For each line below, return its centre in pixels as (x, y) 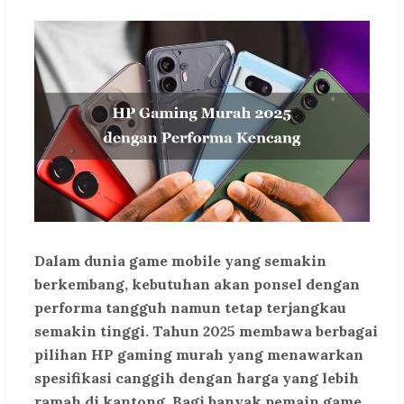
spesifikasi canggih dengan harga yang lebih (197, 378)
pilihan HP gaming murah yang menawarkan (199, 355)
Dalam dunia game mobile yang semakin (180, 261)
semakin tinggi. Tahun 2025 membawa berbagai (206, 331)
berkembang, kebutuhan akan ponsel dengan (197, 285)
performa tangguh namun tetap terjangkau (190, 308)
